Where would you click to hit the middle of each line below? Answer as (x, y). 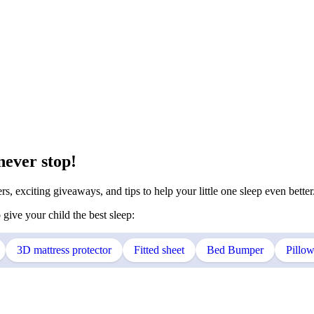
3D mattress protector (64, 250)
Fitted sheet (159, 250)
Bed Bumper (235, 250)
